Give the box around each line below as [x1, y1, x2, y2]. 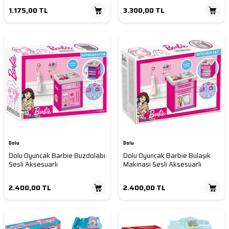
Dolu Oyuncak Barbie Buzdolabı [9, 150, 105, 162]
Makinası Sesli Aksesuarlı [123, 159, 201, 170]
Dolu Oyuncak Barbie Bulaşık [123, 150, 211, 162]
